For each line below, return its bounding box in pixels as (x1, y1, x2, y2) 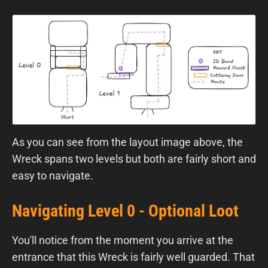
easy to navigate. (12, 169, 93, 182)
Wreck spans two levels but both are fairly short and (12, 152, 256, 165)
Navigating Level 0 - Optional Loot (12, 200, 239, 221)
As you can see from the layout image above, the (12, 135, 243, 148)
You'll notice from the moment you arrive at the (12, 233, 233, 246)
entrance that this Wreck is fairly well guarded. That (12, 250, 255, 263)
